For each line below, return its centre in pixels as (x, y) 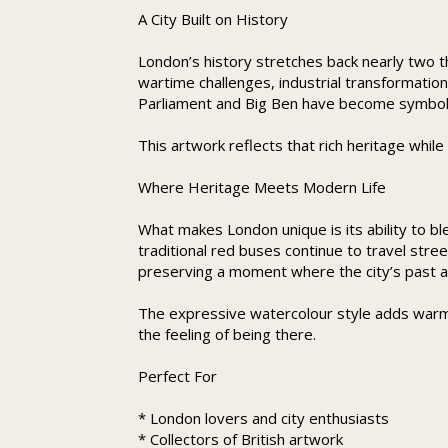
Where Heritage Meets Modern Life (262, 187)
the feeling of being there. (227, 334)
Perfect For (177, 376)
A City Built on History (213, 19)
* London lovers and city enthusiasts (263, 418)
